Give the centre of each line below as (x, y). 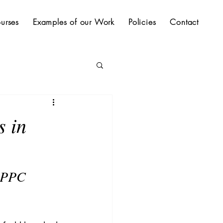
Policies (142, 22)
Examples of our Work (73, 22)
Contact (184, 22)
